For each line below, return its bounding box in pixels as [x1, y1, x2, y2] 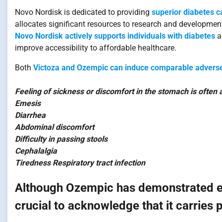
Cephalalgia [15, 146, 57, 156]
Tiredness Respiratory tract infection [15, 158, 145, 168]
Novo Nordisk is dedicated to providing [15, 7, 152, 17]
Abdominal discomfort [15, 122, 94, 132]
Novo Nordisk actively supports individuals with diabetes [15, 31, 217, 41]
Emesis [15, 99, 41, 109]
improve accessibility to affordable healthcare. [15, 43, 176, 53]
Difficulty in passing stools [15, 134, 108, 144]
